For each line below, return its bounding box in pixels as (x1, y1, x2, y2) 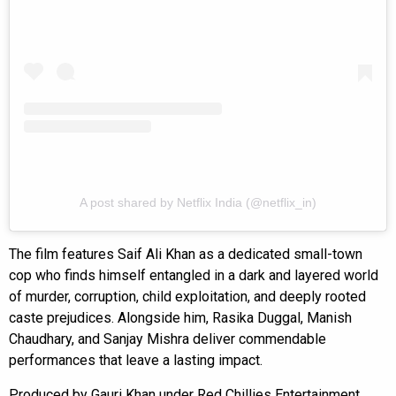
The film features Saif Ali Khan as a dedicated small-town (9, 245, 362, 263)
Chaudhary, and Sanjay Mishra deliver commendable (9, 330, 326, 347)
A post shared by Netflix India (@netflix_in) (80, 194, 316, 209)
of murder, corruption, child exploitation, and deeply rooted (9, 287, 366, 305)
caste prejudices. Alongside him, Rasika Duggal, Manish (9, 308, 352, 326)
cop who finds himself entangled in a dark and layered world (9, 266, 378, 284)
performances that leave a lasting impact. (9, 351, 263, 369)
